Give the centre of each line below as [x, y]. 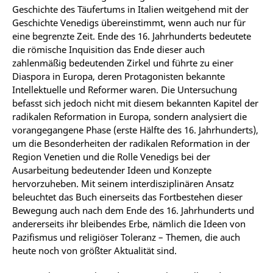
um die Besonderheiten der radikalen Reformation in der [131, 143]
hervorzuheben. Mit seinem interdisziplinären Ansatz [123, 183]
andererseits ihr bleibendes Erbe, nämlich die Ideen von [129, 224]
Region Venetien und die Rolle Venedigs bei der [111, 157]
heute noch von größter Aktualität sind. [96, 250]
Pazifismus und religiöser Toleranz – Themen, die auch [126, 237]
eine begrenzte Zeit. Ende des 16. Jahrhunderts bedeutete [132, 36]
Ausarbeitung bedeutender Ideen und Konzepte [112, 170]
